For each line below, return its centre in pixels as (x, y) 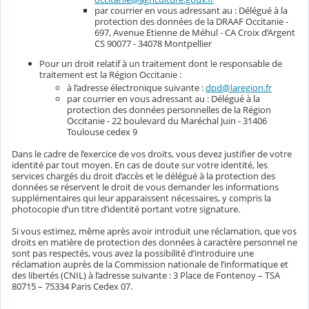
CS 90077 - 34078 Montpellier (153, 44)
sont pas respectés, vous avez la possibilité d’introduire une (133, 253)
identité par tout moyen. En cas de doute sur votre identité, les (140, 165)
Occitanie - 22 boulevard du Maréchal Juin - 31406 (167, 121)
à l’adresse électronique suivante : (136, 88)
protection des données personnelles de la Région (169, 110)
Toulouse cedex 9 (102, 132)
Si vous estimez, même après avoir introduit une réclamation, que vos (154, 231)
